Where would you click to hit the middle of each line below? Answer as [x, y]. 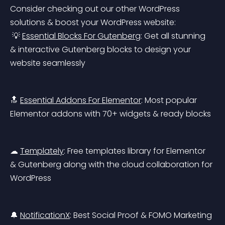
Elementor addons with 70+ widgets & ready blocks [110, 114]
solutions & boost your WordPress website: [93, 22]
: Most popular [170, 100]
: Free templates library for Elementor [136, 151]
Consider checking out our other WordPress [96, 9]
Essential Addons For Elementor [81, 100]
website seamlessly [48, 63]
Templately [42, 151]
